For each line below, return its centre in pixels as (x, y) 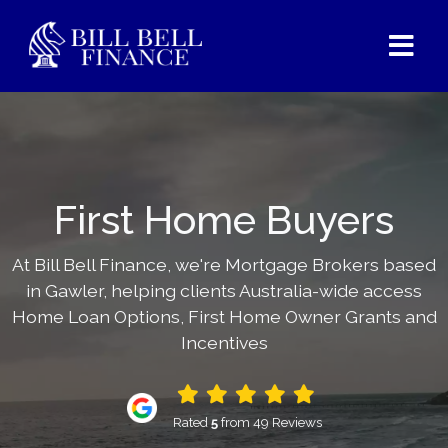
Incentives (224, 342)
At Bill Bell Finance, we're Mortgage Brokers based (224, 264)
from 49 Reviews (269, 422)
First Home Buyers (224, 219)
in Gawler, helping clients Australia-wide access (224, 290)
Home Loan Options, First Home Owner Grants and (224, 316)
